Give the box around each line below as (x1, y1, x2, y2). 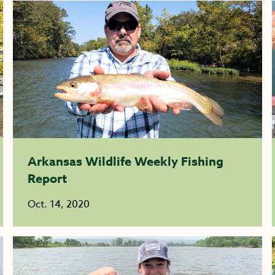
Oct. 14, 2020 (28, 197, 90, 212)
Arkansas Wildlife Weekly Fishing (28, 153, 224, 169)
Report (28, 170, 68, 187)
